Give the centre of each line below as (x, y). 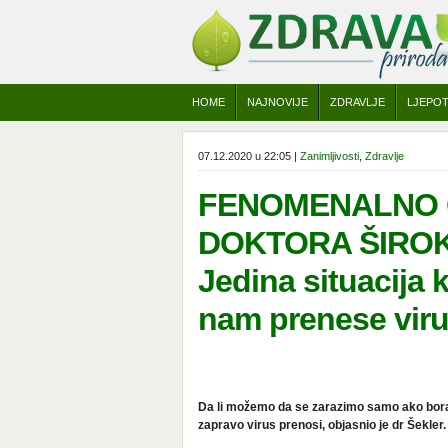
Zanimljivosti (329, 156)
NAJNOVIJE (277, 102)
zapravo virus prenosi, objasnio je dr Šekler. (322, 425)
